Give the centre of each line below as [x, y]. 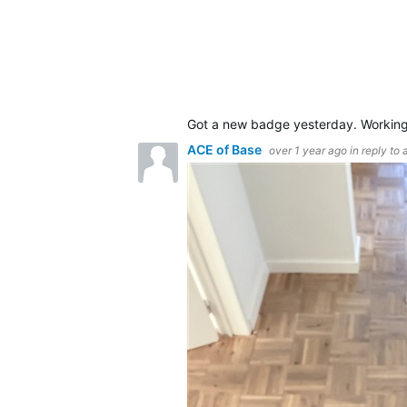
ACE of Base [226, 149]
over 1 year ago [308, 150]
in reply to [376, 150]
